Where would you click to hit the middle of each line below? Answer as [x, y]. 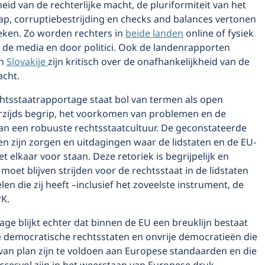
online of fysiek [219, 34]
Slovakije [27, 62]
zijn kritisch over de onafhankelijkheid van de [149, 62]
